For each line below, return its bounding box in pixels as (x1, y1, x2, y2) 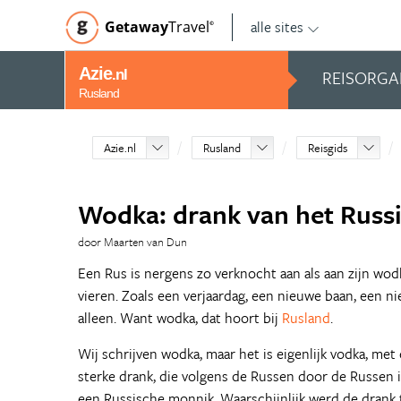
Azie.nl (104, 139, 137, 157)
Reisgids (308, 139, 348, 157)
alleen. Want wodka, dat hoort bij (78, 307, 282, 328)
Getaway (105, 17, 168, 37)
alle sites (251, 16, 303, 38)
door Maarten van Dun (78, 233, 187, 251)
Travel (168, 17, 209, 37)
